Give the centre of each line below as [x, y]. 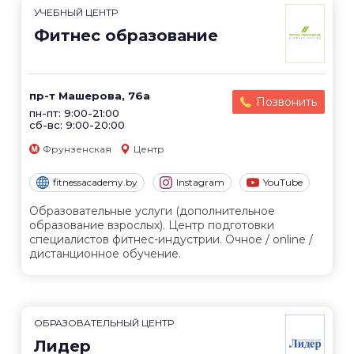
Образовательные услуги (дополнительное [152, 211]
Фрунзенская [77, 149]
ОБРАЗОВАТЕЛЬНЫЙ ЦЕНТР [104, 323]
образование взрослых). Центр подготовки [152, 226]
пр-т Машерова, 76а [90, 96]
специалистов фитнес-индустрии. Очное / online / [171, 240]
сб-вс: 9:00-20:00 [77, 125]
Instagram [200, 183]
